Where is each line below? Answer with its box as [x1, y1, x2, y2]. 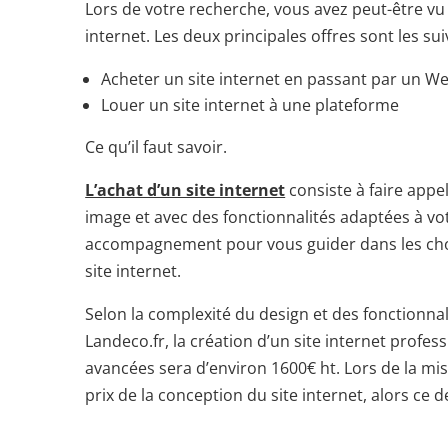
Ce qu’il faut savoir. [85, 136, 228, 159]
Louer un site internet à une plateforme [101, 94, 400, 117]
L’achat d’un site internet [85, 179, 286, 202]
